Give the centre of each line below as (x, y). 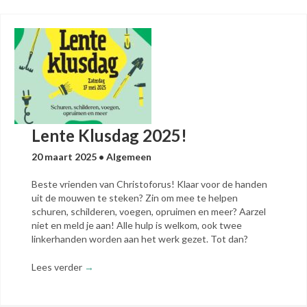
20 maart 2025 (65, 157)
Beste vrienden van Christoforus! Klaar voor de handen (149, 184)
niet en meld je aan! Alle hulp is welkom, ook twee (137, 225)
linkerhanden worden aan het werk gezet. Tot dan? (140, 239)
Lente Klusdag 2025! (109, 135)
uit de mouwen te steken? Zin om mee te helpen (135, 198)
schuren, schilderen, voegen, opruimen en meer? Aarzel (149, 211)
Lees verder (58, 267)
